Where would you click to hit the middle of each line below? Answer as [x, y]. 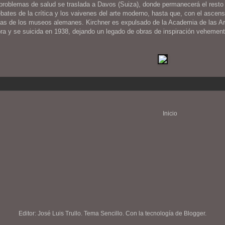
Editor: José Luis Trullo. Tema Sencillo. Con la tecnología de [101, 214]
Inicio [170, 113]
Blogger [194, 214]
